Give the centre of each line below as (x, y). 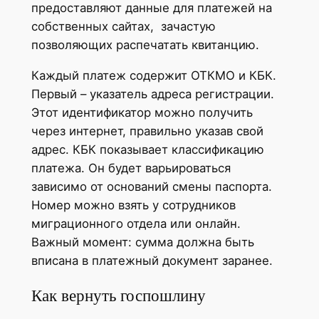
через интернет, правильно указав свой (147, 131)
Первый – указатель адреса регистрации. (152, 94)
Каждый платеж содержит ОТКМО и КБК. (153, 75)
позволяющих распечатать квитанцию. (145, 45)
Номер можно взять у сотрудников (133, 205)
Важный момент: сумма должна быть (142, 242)
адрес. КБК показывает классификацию (147, 149)
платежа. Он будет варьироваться (131, 168)
